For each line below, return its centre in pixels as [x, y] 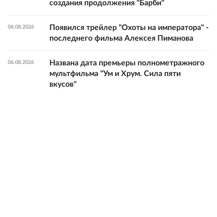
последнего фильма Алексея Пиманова [121, 39]
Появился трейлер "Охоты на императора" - [129, 28]
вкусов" [63, 85]
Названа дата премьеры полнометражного [127, 63]
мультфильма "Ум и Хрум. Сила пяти [115, 74]
